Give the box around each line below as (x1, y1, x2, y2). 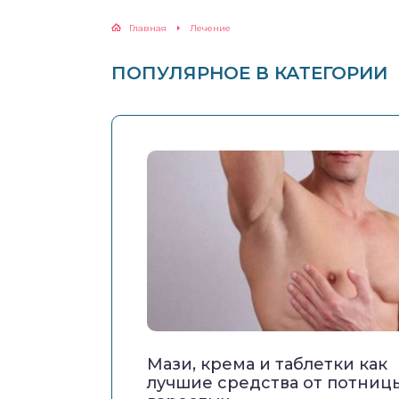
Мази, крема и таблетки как (147, 354, 387, 375)
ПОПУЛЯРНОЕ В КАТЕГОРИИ (111, 62, 387, 84)
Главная (129, 22, 167, 34)
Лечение (190, 22, 231, 34)
